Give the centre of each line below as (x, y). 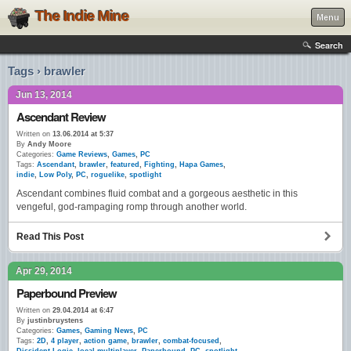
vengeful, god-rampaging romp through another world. (132, 207)
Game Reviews (82, 154)
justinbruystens (54, 321)
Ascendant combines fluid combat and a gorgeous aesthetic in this (157, 194)
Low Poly (55, 175)
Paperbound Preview (67, 293)
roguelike (108, 175)
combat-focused (191, 341)
